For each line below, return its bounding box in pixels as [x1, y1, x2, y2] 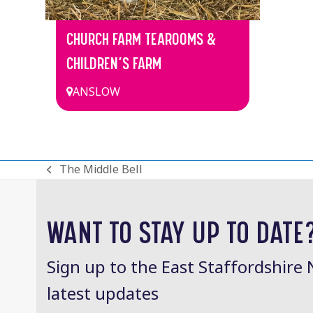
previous [46, 169, 92, 186]
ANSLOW [72, 84, 120, 101]
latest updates [47, 281, 159, 306]
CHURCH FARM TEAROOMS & [66, 29, 217, 50]
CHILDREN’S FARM [66, 54, 161, 74]
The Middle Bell [59, 161, 143, 178]
